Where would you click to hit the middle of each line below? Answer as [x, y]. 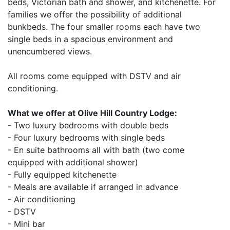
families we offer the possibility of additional [95, 14]
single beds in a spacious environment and [90, 39]
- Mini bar [26, 224]
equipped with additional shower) [73, 162]
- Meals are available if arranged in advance [93, 187]
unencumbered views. [50, 51]
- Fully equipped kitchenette [62, 175]
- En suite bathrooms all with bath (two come [96, 150]
